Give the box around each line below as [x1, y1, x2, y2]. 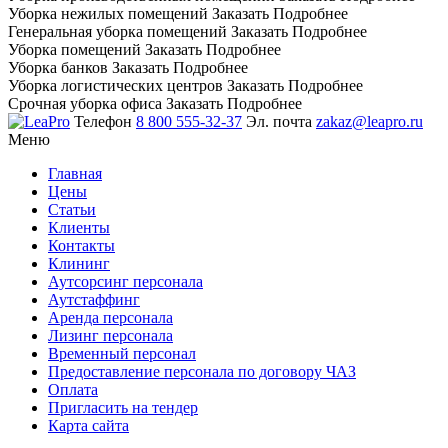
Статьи [48, 201, 96, 219]
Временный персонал [48, 345, 196, 363]
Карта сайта [48, 417, 129, 435]
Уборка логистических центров [8, 77, 223, 95]
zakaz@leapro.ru [316, 113, 423, 131]
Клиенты [48, 219, 110, 237]
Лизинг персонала [48, 327, 173, 345]
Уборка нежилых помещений [8, 5, 208, 23]
